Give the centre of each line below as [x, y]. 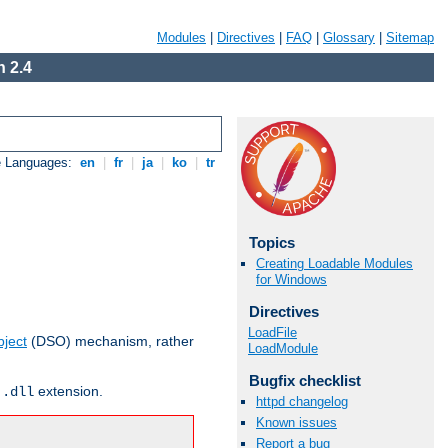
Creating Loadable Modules [334, 264]
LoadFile [272, 332]
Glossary [349, 37]
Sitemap [410, 37]
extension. [68, 391]
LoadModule [283, 348]
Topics [271, 242]
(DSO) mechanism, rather [110, 341]
